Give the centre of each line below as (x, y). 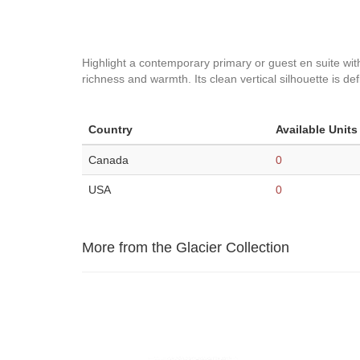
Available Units (317, 129)
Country (110, 129)
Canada (108, 160)
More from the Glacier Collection (186, 247)
